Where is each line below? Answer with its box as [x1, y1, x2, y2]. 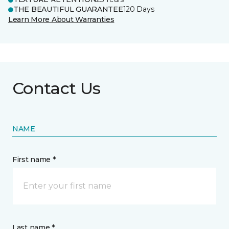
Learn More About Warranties [8, 15, 114, 24]
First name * [12, 155, 56, 164]
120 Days [123, 5, 154, 14]
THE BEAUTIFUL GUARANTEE [13, 5, 123, 14]
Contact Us [12, 78, 101, 98]
